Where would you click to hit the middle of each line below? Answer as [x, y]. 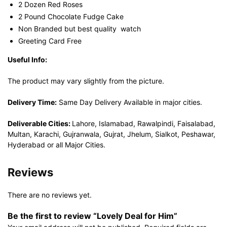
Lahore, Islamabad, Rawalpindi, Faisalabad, [144, 123]
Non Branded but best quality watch [80, 29]
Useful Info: [27, 60]
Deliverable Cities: [40, 123]
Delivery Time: [32, 102]
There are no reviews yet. [50, 195]
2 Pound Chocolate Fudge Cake [71, 16]
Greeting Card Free [50, 41]
